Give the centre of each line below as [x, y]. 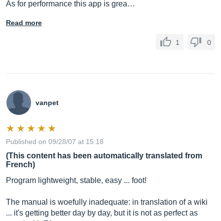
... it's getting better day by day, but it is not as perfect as [102, 213]
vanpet [47, 103]
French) [20, 165]
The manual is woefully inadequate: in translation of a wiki [107, 202]
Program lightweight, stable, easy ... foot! [76, 180]
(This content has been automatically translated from [104, 156]
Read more [24, 23]
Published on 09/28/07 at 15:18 [55, 142]
